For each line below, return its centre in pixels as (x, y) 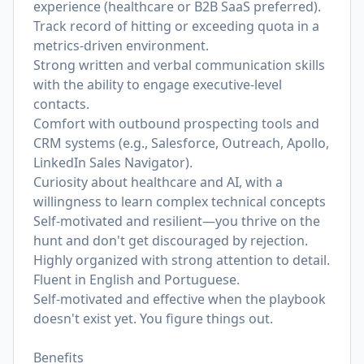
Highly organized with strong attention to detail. (182, 260)
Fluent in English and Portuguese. (136, 279)
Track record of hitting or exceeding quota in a (176, 26)
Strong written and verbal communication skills (179, 65)
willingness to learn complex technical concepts (180, 201)
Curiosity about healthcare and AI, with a (158, 182)
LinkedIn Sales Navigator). (113, 162)
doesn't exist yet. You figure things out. (153, 318)
